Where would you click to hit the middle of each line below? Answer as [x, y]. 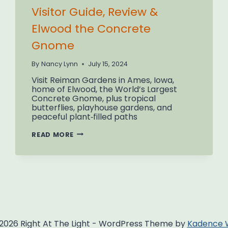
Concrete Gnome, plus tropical [94, 98]
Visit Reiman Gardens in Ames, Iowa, [103, 80]
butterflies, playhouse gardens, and [102, 107]
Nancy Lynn [59, 64]
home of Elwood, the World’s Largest [105, 89]
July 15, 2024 [108, 64]
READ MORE [53, 134]
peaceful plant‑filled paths [85, 117]
